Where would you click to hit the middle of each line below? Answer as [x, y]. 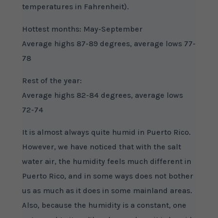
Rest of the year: [52, 81]
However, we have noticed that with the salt [101, 147]
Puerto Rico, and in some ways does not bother [107, 176]
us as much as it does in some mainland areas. [107, 191]
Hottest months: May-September [82, 29]
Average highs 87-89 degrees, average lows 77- [109, 44]
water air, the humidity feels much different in [106, 161]
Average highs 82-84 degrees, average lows [102, 95]
